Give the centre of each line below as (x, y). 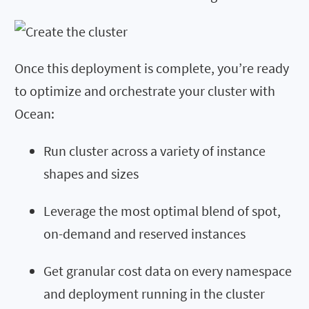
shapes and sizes (91, 174)
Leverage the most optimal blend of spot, (162, 211)
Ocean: (34, 114)
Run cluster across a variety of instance (154, 151)
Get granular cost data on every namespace (168, 271)
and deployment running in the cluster (154, 294)
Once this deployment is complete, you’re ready (152, 68)
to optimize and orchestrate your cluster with (145, 91)
